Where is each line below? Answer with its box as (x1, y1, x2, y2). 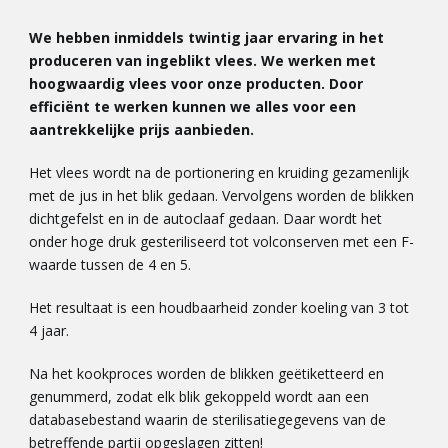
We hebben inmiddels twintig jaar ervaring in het (29, 28, 384, 48)
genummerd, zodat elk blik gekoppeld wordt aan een (29, 387, 369, 407)
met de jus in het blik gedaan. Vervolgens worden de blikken (29, 186, 414, 206)
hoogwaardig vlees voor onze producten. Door (29, 74, 363, 94)
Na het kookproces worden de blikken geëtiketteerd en (29, 364, 384, 384)
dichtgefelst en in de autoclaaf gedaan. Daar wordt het (29, 209, 382, 229)
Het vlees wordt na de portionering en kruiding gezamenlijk (29, 163, 409, 183)
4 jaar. (29, 321, 69, 341)
